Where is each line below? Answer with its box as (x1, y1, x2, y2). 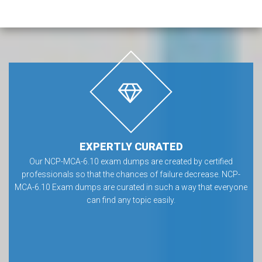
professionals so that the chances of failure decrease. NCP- (22, 170, 240, 179)
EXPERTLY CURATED (79, 140, 183, 153)
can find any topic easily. (87, 195, 175, 205)
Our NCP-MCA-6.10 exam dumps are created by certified (29, 157, 233, 166)
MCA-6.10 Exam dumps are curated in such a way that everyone (15, 182, 247, 192)
